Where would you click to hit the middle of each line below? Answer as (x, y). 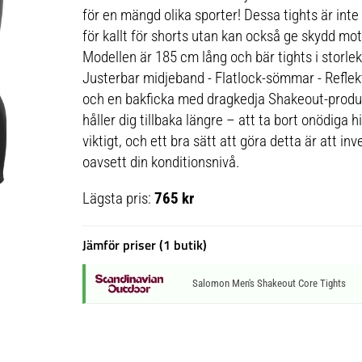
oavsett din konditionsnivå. (161, 162)
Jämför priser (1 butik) (144, 245)
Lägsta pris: (118, 199)
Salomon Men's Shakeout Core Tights (269, 284)
